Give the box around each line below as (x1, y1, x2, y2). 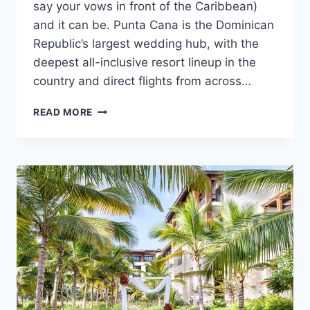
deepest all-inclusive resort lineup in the (33, 55, 256, 70)
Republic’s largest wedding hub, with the (33, 37, 259, 51)
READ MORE (33, 107, 93, 118)
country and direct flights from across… (33, 74, 251, 89)
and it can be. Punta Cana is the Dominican (33, 18, 274, 33)
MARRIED (92, 147, 138, 158)
